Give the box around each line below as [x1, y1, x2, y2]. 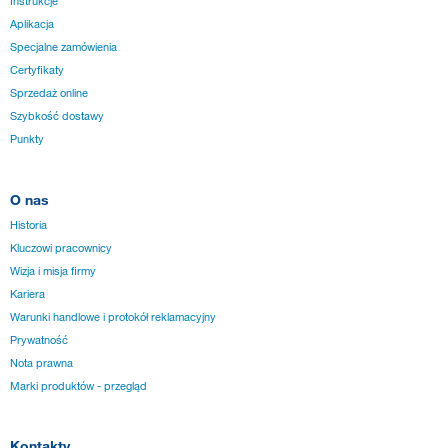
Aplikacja [10, 17, 54, 32]
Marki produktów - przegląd [10, 378, 147, 393]
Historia [10, 217, 47, 232]
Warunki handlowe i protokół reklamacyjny [10, 309, 216, 324]
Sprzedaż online [10, 86, 88, 101]
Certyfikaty [10, 63, 64, 78]
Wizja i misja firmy [10, 263, 96, 278]
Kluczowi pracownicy [10, 240, 112, 255]
